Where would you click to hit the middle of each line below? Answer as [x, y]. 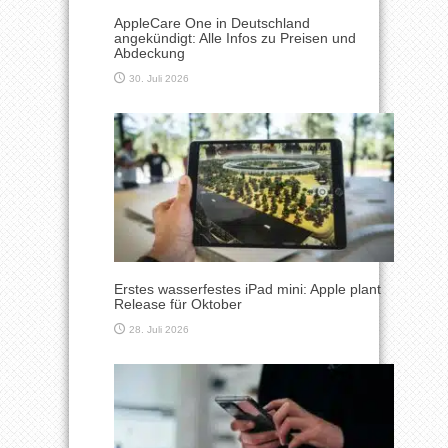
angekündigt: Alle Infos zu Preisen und [235, 38]
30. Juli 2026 [159, 79]
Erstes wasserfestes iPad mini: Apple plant [247, 289]
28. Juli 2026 [159, 330]
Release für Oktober [178, 304]
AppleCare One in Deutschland [212, 23]
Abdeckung [149, 53]
